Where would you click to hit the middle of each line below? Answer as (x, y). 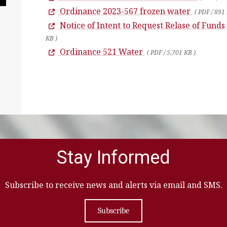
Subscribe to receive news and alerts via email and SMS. (113, 185)
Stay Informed (113, 158)
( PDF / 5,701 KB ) (171, 53)
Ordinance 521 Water (101, 52)
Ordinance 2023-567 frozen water (125, 11)
